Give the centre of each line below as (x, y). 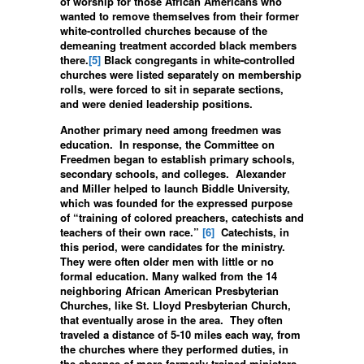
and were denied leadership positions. (156, 103)
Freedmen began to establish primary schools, (178, 158)
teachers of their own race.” (131, 232)
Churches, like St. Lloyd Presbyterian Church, (175, 305)
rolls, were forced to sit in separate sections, (172, 89)
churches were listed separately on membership (181, 74)
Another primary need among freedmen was (171, 129)
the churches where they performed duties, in (174, 349)
